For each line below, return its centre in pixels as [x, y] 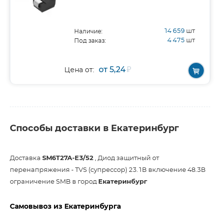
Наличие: [88, 31]
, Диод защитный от [126, 158]
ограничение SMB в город [54, 182]
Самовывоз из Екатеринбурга [65, 207]
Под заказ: [90, 41]
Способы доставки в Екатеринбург [94, 129]
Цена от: [79, 70]
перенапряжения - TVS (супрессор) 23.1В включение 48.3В [108, 170]
